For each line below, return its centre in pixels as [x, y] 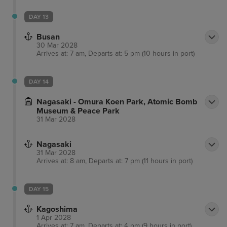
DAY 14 [39, 82]
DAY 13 [39, 17]
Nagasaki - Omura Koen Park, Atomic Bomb [117, 102]
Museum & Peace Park [78, 111]
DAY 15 [39, 189]
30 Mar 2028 [57, 46]
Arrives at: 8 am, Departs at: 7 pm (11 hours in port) [115, 161]
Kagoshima [57, 210]
